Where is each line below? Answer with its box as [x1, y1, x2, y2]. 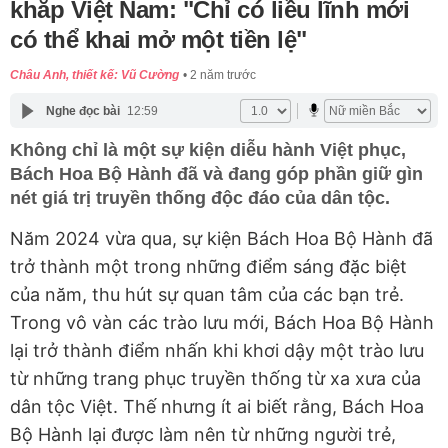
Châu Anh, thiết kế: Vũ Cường [10, 68, 179, 83]
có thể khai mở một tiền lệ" [10, 26, 307, 54]
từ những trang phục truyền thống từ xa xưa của [10, 368, 421, 390]
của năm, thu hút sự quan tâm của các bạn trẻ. [10, 284, 404, 306]
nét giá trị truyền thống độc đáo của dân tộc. [10, 188, 390, 209]
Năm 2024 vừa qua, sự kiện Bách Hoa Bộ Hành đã [10, 228, 433, 250]
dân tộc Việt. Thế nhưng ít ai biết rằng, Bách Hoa [10, 396, 424, 418]
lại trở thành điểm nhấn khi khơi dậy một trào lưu [10, 340, 424, 362]
